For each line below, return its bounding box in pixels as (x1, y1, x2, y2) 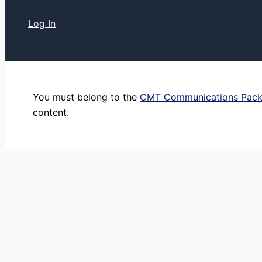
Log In (28, 18, 56, 30)
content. (33, 106, 69, 119)
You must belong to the (33, 91, 140, 104)
